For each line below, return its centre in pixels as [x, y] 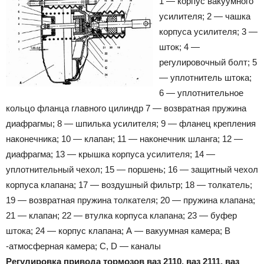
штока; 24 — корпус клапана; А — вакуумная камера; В [118, 230]
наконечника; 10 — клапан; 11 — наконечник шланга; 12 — [124, 138]
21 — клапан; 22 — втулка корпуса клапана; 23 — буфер [121, 215]
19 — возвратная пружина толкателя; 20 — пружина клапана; [131, 200]
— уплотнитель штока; [205, 77]
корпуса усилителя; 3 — [208, 31]
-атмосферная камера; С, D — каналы [83, 246]
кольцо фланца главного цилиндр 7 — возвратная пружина [126, 108]
